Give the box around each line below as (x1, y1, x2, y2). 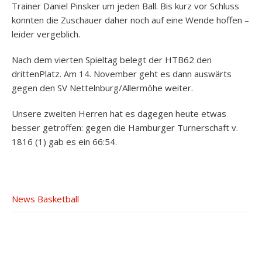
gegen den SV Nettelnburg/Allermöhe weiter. (12, 82, 193, 94)
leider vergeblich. (12, 28, 80, 40)
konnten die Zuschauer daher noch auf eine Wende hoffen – (12, 14, 249, 26)
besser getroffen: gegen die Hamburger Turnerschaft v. (12, 122, 238, 133)
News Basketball (12, 193, 79, 205)
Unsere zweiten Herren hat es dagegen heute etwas (12, 108, 226, 119)
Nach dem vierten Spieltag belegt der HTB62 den (12, 54, 212, 65)
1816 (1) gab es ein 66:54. (12, 136, 117, 147)
